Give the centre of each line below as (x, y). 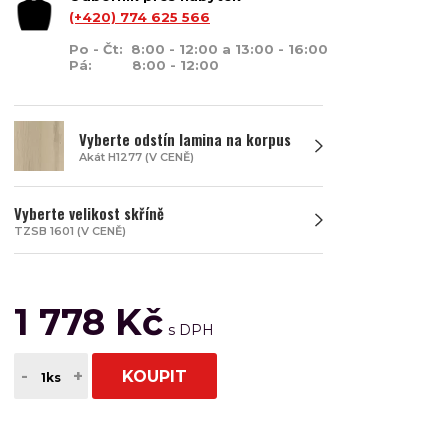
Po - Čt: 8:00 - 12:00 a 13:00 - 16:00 (198, 49)
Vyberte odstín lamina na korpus (185, 139)
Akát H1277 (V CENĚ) (136, 157)
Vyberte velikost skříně (89, 213)
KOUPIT (154, 376)
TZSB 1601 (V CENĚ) (70, 231)
